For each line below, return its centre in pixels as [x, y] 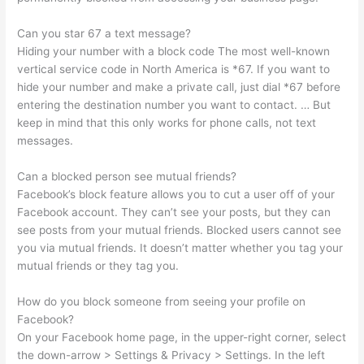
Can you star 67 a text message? [104, 34]
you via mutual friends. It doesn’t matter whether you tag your [180, 248]
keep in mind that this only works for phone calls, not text [167, 123]
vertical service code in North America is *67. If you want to [174, 69]
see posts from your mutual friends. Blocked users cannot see [180, 230]
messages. [45, 141]
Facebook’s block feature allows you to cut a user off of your [176, 195]
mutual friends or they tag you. [98, 266]
